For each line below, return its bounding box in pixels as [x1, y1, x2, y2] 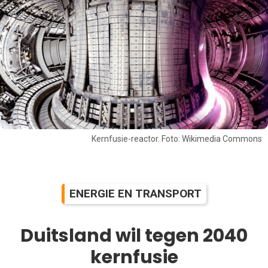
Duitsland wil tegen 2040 [20, 223, 248, 248]
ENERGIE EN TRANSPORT [69, 186, 202, 200]
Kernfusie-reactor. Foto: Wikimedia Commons [92, 134, 262, 144]
